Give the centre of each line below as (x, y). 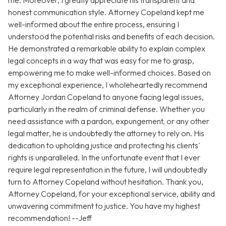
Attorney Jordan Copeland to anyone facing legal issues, (106, 97)
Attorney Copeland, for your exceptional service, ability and (111, 194)
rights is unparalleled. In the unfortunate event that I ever (104, 158)
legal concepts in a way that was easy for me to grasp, (101, 61)
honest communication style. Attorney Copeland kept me (106, 12)
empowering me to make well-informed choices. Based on (109, 73)
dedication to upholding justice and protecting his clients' (104, 146)
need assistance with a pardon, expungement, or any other (109, 121)
